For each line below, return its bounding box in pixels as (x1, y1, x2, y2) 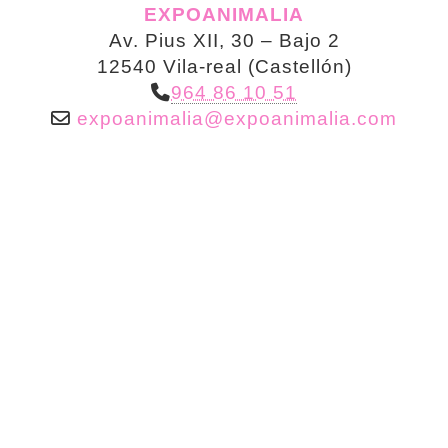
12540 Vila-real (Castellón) (96, 56, 352, 77)
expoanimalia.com (224, 108, 397, 129)
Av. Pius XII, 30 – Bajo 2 (108, 30, 340, 51)
